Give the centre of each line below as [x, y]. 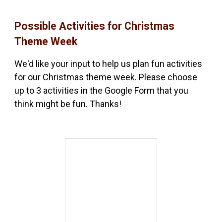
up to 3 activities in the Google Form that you [102, 91]
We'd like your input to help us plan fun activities [109, 64]
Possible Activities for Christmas [95, 26]
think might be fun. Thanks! [68, 104]
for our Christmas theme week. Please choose [106, 77]
